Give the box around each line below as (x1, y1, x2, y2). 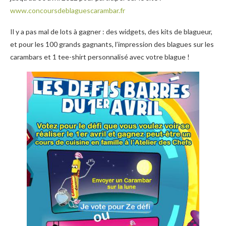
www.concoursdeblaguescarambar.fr (10, 6, 125, 15)
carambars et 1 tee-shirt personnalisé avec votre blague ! (10, 52, 190, 61)
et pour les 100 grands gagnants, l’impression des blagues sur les (10, 40, 214, 48)
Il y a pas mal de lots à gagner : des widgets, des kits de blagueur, (10, 27, 212, 36)
